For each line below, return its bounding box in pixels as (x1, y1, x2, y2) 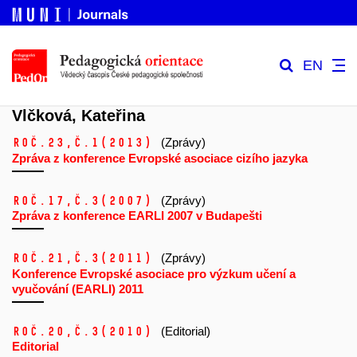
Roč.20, (12, 324, 73, 339)
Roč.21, (12, 251, 73, 266)
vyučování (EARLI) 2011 (12, 281, 143, 296)
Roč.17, (12, 193, 73, 208)
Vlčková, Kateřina (12, 107, 145, 125)
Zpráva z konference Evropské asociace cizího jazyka (12, 151, 308, 165)
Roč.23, (12, 135, 73, 151)
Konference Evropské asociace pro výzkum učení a (12, 266, 296, 280)
